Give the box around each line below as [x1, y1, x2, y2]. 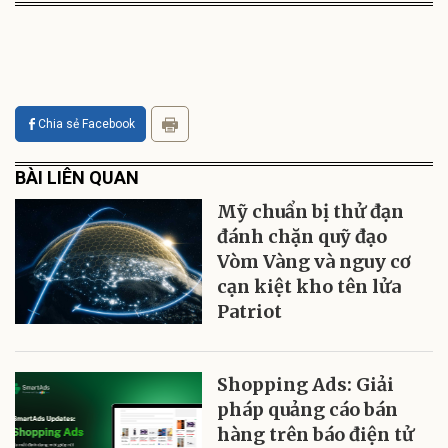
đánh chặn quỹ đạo [217, 225, 388, 248]
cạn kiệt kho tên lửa [217, 275, 402, 298]
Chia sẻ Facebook [38, 117, 135, 131]
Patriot [217, 300, 283, 323]
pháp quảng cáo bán [217, 398, 399, 421]
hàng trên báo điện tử [217, 423, 415, 446]
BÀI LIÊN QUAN [15, 167, 139, 188]
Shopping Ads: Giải [217, 373, 395, 396]
